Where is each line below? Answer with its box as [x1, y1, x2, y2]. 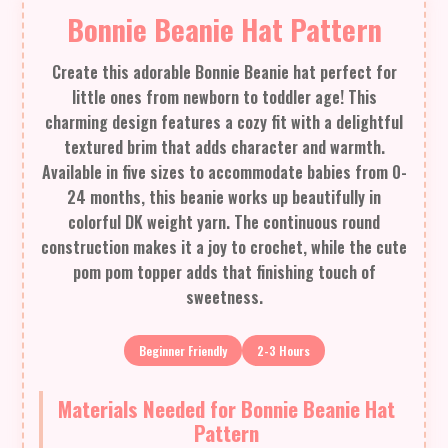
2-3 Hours [256, 342, 310, 360]
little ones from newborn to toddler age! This [71, 85, 377, 110]
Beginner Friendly [138, 342, 227, 360]
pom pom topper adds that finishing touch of [72, 260, 376, 285]
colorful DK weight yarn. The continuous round [68, 210, 380, 235]
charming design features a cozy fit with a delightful [45, 110, 403, 135]
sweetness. [185, 285, 263, 310]
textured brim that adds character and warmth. [63, 135, 385, 160]
